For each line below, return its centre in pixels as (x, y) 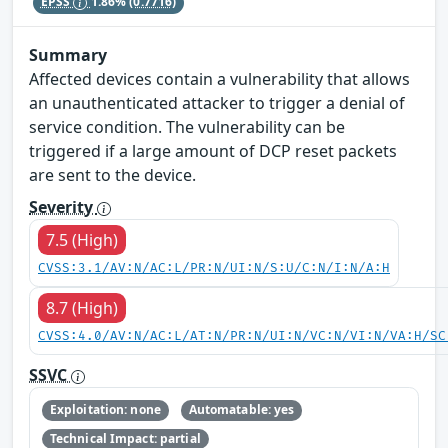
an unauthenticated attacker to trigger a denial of (217, 103)
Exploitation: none (105, 410)
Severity (63, 207)
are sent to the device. (112, 175)
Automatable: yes (241, 410)
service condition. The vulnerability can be (187, 127)
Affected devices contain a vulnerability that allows (219, 79)
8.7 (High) (82, 308)
